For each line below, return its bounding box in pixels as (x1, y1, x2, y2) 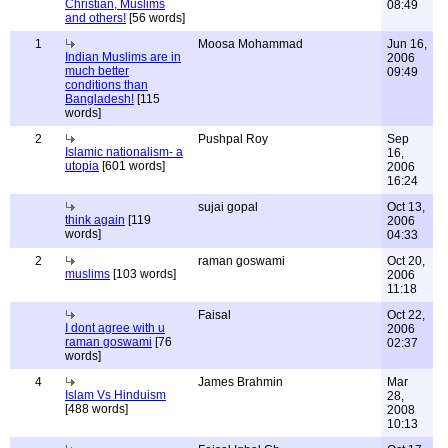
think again (65, 213, 125, 227)
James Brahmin (198, 375, 283, 389)
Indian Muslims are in (65, 50, 181, 64)
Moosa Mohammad (198, 37, 303, 51)
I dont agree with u (65, 321, 165, 335)
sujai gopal (198, 200, 258, 214)
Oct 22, (387, 308, 425, 322)
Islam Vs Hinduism (65, 388, 166, 402)
